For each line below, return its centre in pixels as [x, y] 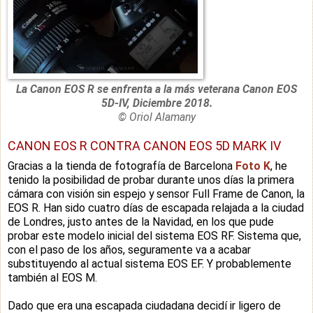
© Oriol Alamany [156, 117]
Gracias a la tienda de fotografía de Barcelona [122, 166]
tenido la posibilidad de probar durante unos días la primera [151, 180]
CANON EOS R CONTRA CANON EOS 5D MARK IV [144, 145]
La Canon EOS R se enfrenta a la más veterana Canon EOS [156, 89]
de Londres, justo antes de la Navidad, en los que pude [141, 221]
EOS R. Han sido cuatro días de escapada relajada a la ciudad [156, 208]
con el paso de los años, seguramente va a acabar [129, 249]
